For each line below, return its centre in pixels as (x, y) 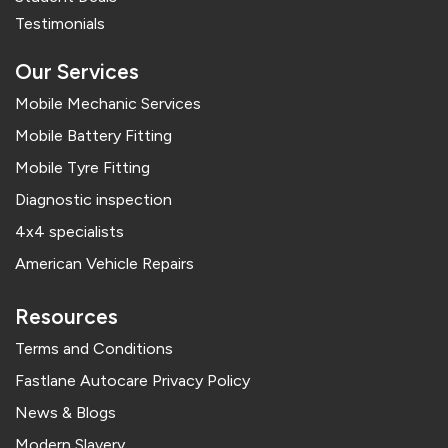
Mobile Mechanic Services (108, 104)
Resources (66, 317)
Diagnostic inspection (93, 200)
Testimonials (60, 24)
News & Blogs (65, 413)
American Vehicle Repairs (104, 264)
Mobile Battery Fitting (93, 136)
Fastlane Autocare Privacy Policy (132, 381)
